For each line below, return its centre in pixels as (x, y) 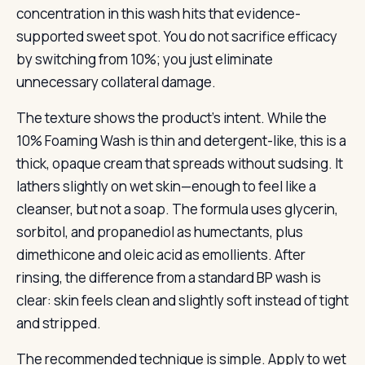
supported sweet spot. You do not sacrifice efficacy (177, 36)
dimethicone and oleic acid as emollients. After (161, 255)
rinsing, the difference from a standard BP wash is (169, 277)
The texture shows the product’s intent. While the (172, 118)
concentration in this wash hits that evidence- (158, 13)
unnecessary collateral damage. (116, 82)
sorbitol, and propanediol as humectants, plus (160, 232)
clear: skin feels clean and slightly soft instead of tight (182, 300)
